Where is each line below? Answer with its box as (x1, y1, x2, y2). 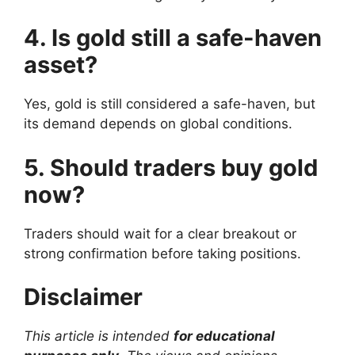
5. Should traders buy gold (24, 153, 318, 181)
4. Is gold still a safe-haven (24, 24, 322, 52)
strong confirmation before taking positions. (24, 245, 301, 261)
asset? (24, 51, 97, 79)
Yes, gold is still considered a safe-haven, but (24, 96, 315, 113)
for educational (174, 328, 275, 345)
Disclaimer (24, 283, 143, 311)
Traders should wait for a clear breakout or (24, 225, 296, 242)
